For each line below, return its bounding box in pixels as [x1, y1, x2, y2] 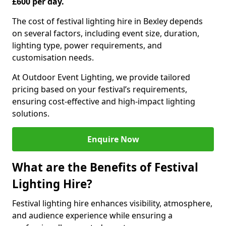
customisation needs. [12, 52, 94, 63]
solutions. [12, 108, 49, 119]
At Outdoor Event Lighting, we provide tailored [12, 72, 190, 83]
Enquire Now [87, 134, 139, 145]
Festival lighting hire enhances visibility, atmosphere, [12, 198, 212, 209]
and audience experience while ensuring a [12, 210, 173, 221]
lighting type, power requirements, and [12, 40, 162, 51]
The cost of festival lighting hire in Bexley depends [12, 16, 203, 27]
